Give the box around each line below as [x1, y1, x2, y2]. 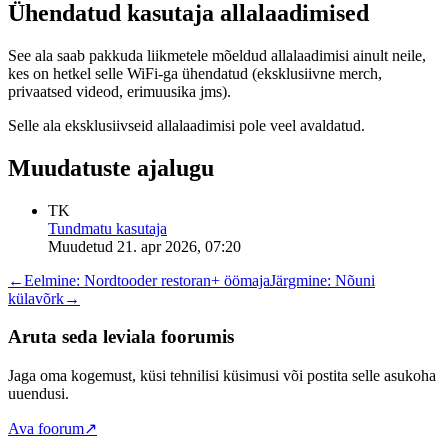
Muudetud [48, 237, 113, 255]
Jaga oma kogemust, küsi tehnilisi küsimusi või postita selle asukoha [8, 367, 436, 385]
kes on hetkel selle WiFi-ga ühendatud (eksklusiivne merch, [8, 64, 382, 82]
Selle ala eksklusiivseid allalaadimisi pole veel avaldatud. [8, 116, 365, 134]
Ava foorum [8, 420, 84, 438]
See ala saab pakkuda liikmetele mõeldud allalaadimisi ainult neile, [8, 46, 426, 64]
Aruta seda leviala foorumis [8, 326, 234, 348]
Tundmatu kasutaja [48, 219, 167, 237]
